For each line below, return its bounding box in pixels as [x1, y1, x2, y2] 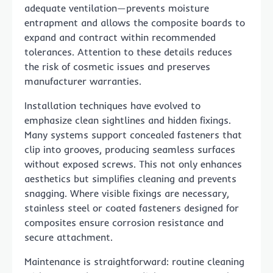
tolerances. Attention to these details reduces [24, 46, 232, 58]
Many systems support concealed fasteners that [24, 129, 242, 141]
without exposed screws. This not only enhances [24, 158, 242, 171]
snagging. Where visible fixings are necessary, [24, 187, 229, 200]
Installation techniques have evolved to [24, 99, 200, 112]
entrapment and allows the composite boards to [24, 16, 245, 29]
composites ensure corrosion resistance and [24, 216, 224, 229]
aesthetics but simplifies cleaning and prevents [24, 172, 236, 185]
